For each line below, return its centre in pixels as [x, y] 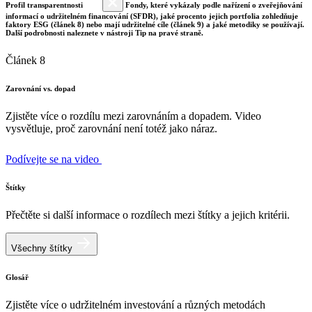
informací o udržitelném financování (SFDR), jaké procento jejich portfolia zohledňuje [152, 16]
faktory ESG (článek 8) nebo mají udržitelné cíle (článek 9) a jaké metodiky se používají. [155, 25]
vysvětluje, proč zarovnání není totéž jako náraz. [111, 129]
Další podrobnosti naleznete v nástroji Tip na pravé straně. [104, 33]
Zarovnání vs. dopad [40, 89]
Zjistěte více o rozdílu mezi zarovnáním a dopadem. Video [133, 116]
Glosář [17, 278]
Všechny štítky [43, 249]
